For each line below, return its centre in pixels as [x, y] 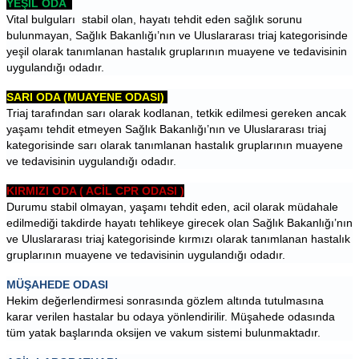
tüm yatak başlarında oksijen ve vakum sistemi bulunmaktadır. [163, 333]
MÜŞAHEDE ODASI [57, 285]
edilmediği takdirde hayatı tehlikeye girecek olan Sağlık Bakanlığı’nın [179, 223]
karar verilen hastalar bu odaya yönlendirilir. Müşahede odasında [171, 317]
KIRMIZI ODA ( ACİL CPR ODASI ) [95, 191]
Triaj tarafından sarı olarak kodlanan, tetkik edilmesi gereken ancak [176, 113]
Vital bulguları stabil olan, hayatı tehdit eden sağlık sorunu [154, 20]
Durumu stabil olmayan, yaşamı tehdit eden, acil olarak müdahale [172, 207]
